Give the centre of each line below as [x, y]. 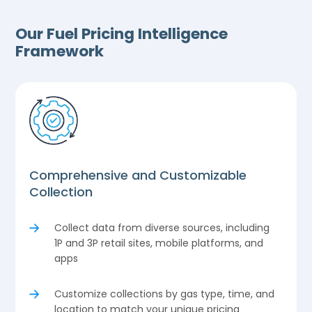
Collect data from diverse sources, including [162, 227]
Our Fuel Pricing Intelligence [122, 33]
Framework [60, 51]
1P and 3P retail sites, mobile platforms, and [159, 243]
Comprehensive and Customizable [138, 175]
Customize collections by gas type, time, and [165, 294]
